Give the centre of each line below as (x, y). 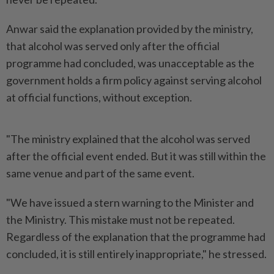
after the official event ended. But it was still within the (136, 156)
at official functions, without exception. (99, 97)
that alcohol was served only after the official (113, 46)
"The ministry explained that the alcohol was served (128, 139)
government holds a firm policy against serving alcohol (134, 80)
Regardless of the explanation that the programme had (136, 237)
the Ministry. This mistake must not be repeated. (120, 220)
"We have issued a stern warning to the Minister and (130, 202)
